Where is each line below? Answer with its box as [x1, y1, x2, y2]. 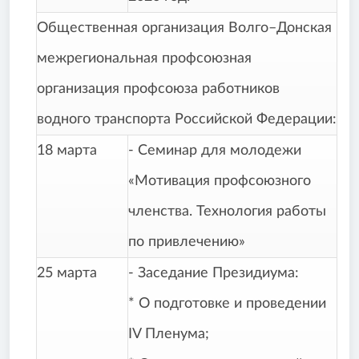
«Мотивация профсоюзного [128, 174, 311, 189]
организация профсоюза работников [37, 82, 280, 97]
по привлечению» [128, 235, 245, 250]
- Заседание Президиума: [128, 266, 299, 281]
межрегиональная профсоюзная [37, 51, 252, 67]
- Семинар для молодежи [128, 143, 301, 159]
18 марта [37, 143, 97, 159]
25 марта [37, 266, 97, 281]
